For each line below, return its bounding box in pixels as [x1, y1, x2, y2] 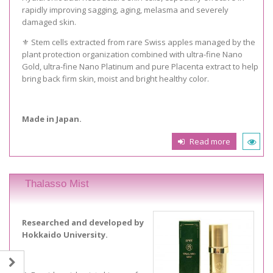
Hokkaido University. [22, 229, 108, 241]
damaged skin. [22, 16, 76, 27]
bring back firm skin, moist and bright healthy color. [22, 73, 209, 84]
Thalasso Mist [25, 177, 89, 190]
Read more [189, 135, 230, 147]
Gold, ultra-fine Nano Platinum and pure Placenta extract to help [22, 60, 258, 72]
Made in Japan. [22, 113, 82, 124]
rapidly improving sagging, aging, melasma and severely [22, 4, 229, 15]
